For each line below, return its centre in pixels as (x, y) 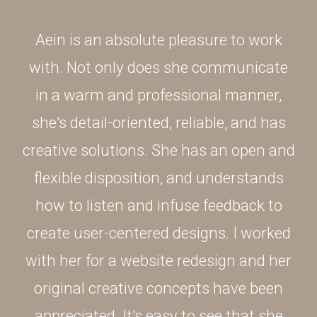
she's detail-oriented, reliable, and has (158, 123)
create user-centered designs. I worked (158, 233)
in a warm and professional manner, (158, 95)
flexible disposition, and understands (158, 178)
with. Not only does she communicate (158, 68)
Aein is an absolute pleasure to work (158, 40)
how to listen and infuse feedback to (158, 206)
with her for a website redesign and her (158, 261)
